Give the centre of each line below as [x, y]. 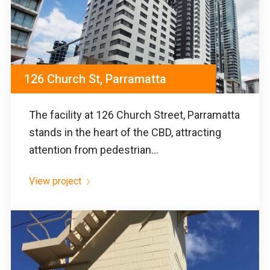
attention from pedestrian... [94, 149]
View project [55, 181]
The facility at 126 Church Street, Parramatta [134, 115]
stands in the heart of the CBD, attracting [125, 132]
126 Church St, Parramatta [95, 79]
